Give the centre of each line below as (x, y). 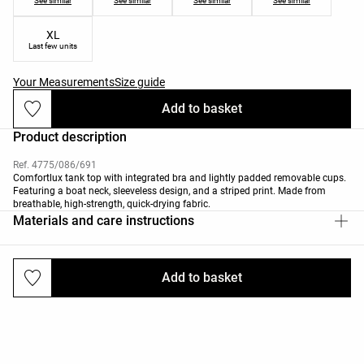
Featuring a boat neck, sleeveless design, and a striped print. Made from (169, 191)
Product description (70, 136)
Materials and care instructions (104, 220)
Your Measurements (64, 82)
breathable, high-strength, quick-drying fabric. (112, 204)
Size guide (140, 82)
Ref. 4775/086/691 (55, 165)
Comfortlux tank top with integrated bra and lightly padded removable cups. (180, 178)
